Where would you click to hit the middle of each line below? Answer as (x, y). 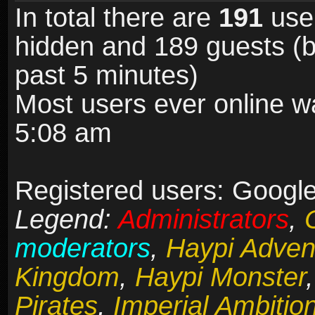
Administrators (204, 220)
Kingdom (67, 277)
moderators (83, 249)
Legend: (66, 220)
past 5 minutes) (107, 76)
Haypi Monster (220, 277)
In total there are (117, 18)
